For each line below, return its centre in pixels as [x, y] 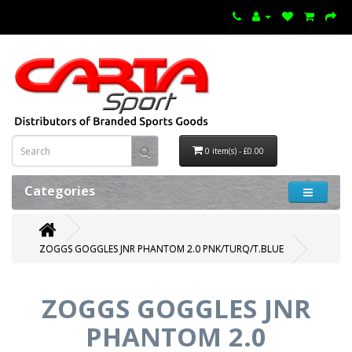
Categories [60, 191]
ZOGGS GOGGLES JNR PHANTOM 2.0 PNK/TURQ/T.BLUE [161, 249]
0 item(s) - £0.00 [235, 151]
